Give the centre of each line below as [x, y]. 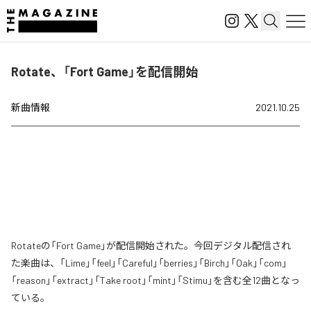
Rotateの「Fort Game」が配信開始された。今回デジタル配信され [151, 245]
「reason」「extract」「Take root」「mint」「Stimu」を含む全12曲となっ [155, 280]
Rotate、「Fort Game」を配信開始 [104, 72]
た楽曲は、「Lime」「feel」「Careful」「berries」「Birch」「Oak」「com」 [149, 263]
